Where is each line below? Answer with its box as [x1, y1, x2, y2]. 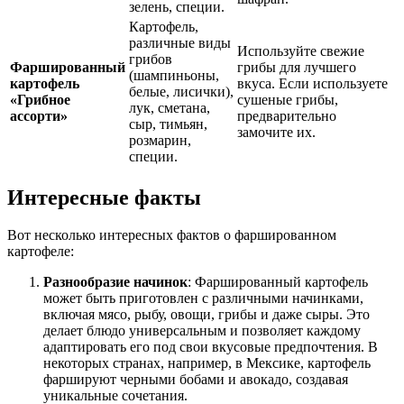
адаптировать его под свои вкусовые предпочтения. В [43, 339, 378, 355]
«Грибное [10, 91, 70, 107]
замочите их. [237, 124, 316, 140]
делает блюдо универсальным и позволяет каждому [43, 323, 361, 339]
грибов [129, 50, 172, 67]
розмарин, [129, 132, 191, 148]
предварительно [237, 107, 336, 124]
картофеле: [7, 243, 74, 260]
